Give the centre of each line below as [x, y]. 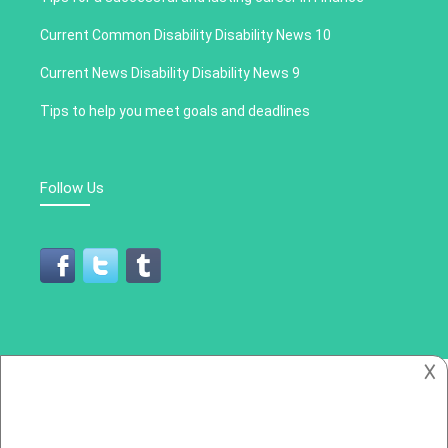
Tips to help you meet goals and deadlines [175, 110]
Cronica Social [305, 411]
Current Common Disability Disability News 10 [185, 34]
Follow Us [72, 187]
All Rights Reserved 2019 [178, 411]
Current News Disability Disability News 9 [170, 72]
